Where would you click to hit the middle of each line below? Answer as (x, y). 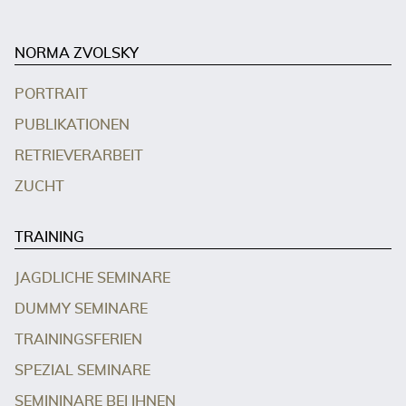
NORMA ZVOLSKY (77, 54)
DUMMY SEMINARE (81, 309)
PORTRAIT (51, 95)
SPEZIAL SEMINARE (82, 371)
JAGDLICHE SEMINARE (92, 279)
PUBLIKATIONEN (72, 126)
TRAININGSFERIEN (78, 340)
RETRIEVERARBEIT (79, 156)
